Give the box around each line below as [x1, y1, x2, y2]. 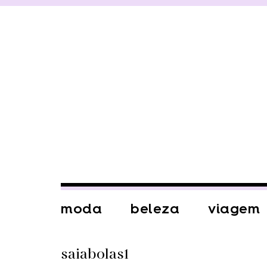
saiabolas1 [61, 244, 129, 265]
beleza [131, 200, 179, 217]
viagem [208, 200, 260, 217]
